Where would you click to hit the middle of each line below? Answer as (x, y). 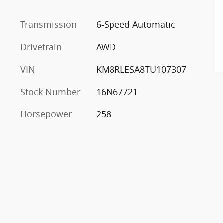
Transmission (49, 24)
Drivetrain (41, 47)
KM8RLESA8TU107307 (141, 69)
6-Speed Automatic (135, 24)
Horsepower (46, 114)
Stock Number (50, 91)
